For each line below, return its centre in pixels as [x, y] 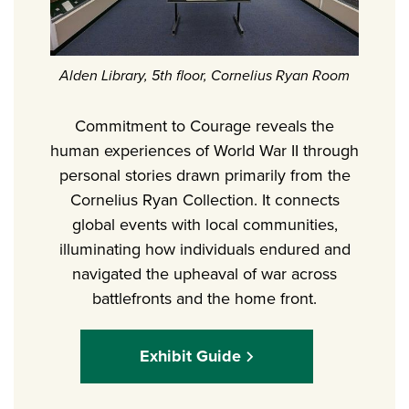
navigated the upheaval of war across [204, 274]
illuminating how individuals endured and [204, 249]
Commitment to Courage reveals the [204, 126]
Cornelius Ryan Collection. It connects [204, 200]
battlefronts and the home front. [204, 299]
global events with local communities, [204, 225]
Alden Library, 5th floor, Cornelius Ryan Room [204, 75]
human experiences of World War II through [204, 151]
